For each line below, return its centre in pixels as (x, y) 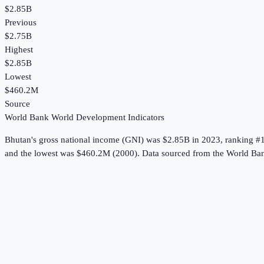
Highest (19, 50)
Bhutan (18, 140)
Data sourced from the (184, 154)
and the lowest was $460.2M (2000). (72, 154)
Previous (21, 23)
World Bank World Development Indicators (85, 118)
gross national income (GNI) (91, 140)
